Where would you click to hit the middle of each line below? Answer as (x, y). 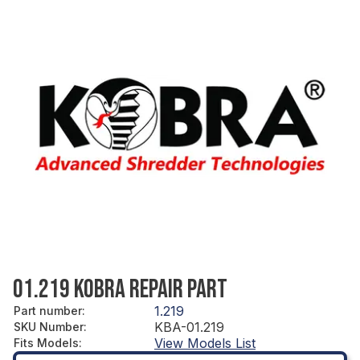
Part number (48, 310)
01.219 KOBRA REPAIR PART (120, 289)
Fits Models (46, 342)
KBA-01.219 (189, 327)
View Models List (205, 343)
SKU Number (49, 326)
